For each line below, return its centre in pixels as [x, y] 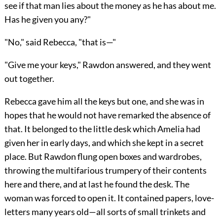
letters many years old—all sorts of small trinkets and [105, 211]
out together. [29, 78]
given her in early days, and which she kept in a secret [104, 142]
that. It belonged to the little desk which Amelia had [102, 129]
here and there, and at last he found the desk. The [97, 184]
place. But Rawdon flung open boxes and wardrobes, [103, 156]
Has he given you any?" [47, 19]
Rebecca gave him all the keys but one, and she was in [104, 101]
